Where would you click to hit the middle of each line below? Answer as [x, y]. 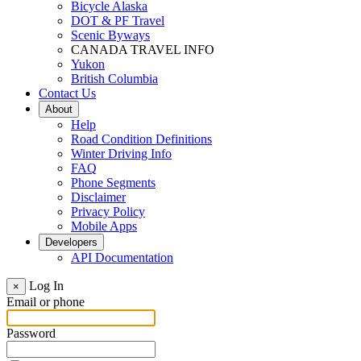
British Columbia [114, 79]
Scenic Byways [110, 35]
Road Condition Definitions [141, 139]
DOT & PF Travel [118, 21]
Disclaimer [98, 197]
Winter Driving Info [121, 154]
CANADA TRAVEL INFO [143, 50]
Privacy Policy [108, 212]
